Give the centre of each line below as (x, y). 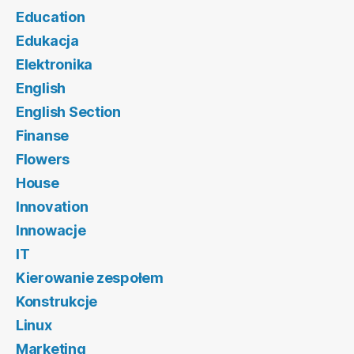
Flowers (43, 160)
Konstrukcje (57, 302)
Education (51, 17)
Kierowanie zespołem (90, 278)
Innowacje (51, 231)
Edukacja (47, 41)
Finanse (43, 136)
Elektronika (55, 65)
